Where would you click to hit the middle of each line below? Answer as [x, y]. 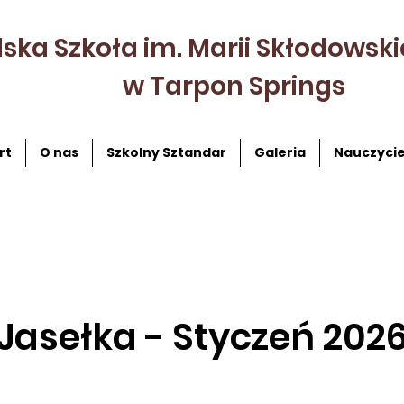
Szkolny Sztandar [166, 152]
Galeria [280, 152]
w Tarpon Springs [234, 86]
